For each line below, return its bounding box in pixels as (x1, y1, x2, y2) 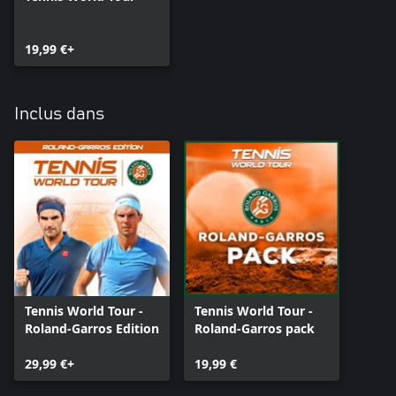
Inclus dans (14, 104, 104, 123)
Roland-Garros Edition (25, 319, 159, 337)
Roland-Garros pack (194, 319, 315, 337)
